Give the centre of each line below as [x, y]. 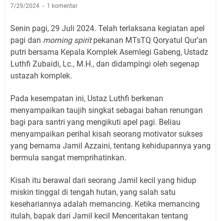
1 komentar [62, 6]
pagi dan [27, 40]
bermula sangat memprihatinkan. [68, 157]
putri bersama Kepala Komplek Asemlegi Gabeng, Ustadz [109, 52]
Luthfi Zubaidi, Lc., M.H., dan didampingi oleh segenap [105, 64]
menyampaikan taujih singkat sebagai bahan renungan [107, 110]
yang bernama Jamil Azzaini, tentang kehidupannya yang [110, 146]
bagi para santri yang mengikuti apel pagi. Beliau [95, 122]
